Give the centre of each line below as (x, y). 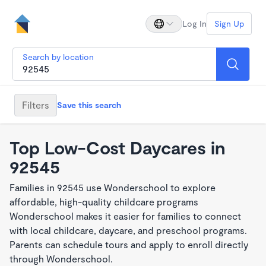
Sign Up (229, 23)
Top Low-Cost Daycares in (118, 147)
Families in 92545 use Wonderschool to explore (113, 187)
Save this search (89, 104)
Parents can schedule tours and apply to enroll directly (129, 244)
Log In (194, 23)
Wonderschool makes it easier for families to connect (125, 216)
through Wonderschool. (61, 259)
